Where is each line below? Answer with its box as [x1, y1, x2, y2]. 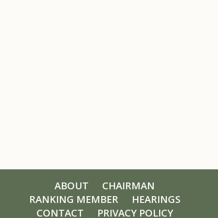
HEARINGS [131, 193, 181, 206]
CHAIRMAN [102, 179, 155, 192]
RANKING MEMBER [29, 193, 118, 206]
